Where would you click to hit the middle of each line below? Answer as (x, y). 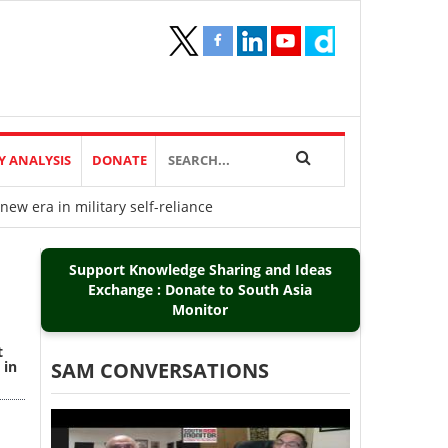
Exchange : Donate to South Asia (200, 289)
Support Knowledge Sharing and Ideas (200, 269)
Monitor (200, 309)
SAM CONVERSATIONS (159, 370)
